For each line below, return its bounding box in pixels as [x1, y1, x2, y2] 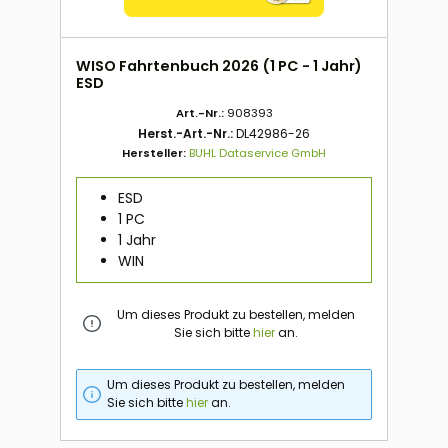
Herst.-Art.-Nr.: [138, 125, 236, 143]
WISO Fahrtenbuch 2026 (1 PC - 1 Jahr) [76, 56, 362, 77]
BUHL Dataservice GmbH [189, 145, 326, 162]
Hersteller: [122, 145, 189, 162]
